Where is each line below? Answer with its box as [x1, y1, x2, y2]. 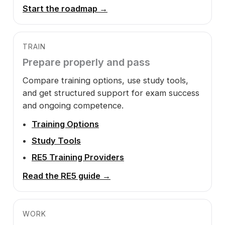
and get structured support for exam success [23, 88, 199, 98]
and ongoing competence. [23, 100, 124, 110]
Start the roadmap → [23, 4, 107, 14]
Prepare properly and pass [23, 56, 150, 68]
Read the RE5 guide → [23, 171, 110, 181]
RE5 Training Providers [32, 152, 124, 162]
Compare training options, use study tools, [23, 75, 188, 85]
